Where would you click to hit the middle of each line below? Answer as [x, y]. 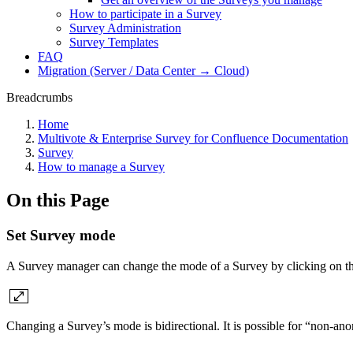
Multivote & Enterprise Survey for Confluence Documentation [193, 138]
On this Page [58, 200]
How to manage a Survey [101, 167]
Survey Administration [125, 28]
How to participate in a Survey [145, 14]
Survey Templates [114, 42]
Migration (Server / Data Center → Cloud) [143, 71]
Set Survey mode [61, 235]
